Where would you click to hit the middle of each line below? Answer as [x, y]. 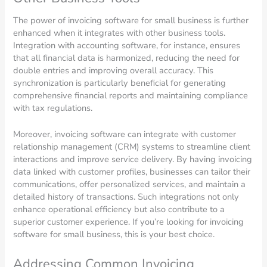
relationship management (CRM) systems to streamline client [132, 147]
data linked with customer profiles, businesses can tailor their [132, 172]
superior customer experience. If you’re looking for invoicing [129, 222]
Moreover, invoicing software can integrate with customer [125, 134]
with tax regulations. [53, 108]
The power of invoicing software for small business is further [131, 20]
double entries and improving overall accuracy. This [114, 70]
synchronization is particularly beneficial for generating [120, 83]
